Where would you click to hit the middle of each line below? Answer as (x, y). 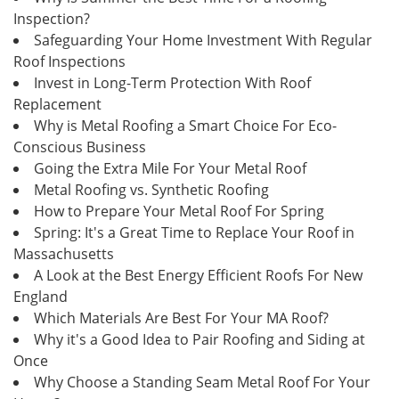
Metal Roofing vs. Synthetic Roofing (151, 189)
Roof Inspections (69, 61)
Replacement (57, 104)
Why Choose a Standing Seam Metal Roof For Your (202, 382)
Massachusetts (64, 253)
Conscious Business (80, 147)
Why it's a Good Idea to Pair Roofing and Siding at (199, 339)
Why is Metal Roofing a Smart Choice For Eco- (185, 125)
